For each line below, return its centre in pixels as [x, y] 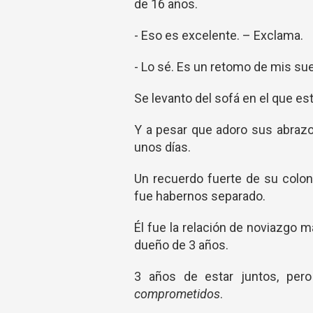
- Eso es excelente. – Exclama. [219, 35]
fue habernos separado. [200, 196]
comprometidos [177, 294]
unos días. [162, 147]
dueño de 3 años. [181, 245]
